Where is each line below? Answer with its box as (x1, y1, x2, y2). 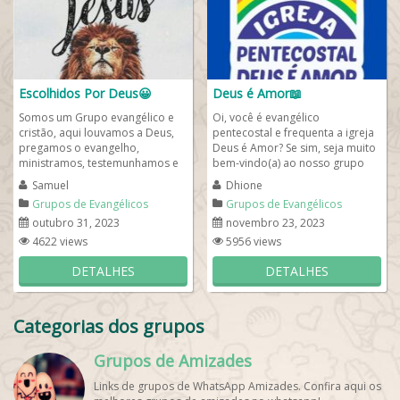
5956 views (226, 234, 281, 249)
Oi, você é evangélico (212, 110, 320, 125)
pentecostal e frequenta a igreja (212, 125, 374, 140)
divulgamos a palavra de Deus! (19, 171, 175, 186)
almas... (212, 186, 251, 201)
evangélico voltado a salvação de (212, 171, 381, 186)
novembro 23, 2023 (226, 215, 325, 230)
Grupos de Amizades (94, 350, 252, 371)
